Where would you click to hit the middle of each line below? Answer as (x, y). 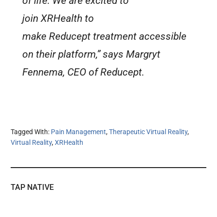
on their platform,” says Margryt (92, 54)
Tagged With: (31, 132)
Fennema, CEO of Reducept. (84, 72)
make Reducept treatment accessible (105, 37)
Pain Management (79, 132)
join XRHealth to (58, 19)
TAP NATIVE (32, 187)
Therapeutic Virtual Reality (148, 132)
